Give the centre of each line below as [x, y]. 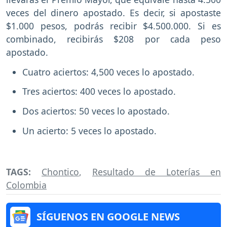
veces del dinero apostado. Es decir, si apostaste [113, 12]
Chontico [60, 172]
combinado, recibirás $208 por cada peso [113, 39]
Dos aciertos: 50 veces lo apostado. [96, 111]
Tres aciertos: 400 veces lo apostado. [99, 91]
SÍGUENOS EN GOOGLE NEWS [108, 216]
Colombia [26, 185]
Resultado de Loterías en [157, 172]
